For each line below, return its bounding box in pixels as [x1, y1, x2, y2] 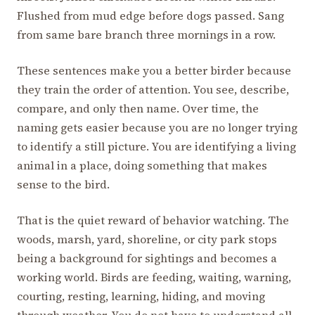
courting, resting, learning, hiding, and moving [17, 288, 265, 304]
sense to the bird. [17, 176, 110, 192]
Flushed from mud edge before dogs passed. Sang [17, 7, 284, 23]
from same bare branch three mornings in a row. [17, 26, 276, 42]
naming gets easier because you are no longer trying [17, 119, 297, 135]
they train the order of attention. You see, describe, [17, 81, 289, 97]
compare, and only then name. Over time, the [17, 100, 259, 116]
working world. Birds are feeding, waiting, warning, [17, 269, 291, 285]
